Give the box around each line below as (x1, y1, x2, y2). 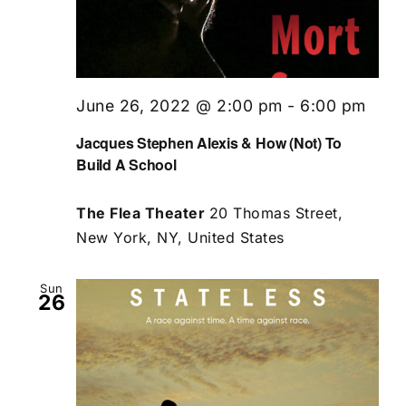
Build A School (76, 153, 177, 175)
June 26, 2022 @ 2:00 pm (76, 96, 283, 116)
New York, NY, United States (76, 227, 285, 246)
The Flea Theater (76, 203, 209, 222)
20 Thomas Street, (208, 203, 343, 222)
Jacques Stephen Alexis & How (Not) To (76, 131, 343, 153)
